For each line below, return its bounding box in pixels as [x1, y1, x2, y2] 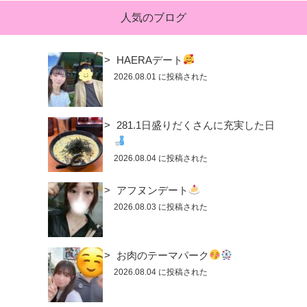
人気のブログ [121, 11, 186, 23]
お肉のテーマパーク [116, 249, 209, 261]
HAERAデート [116, 53, 183, 66]
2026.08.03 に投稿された [114, 201, 208, 212]
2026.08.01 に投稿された [114, 71, 208, 82]
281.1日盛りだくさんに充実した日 [116, 119, 275, 131]
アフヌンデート [116, 184, 188, 196]
